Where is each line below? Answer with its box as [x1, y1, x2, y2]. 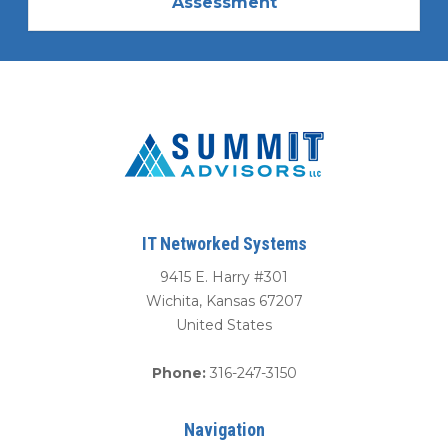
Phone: [151, 363, 210, 382]
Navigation [183, 418, 265, 440]
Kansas [205, 291, 255, 310]
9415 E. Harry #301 [160, 267, 288, 286]
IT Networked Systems [141, 232, 307, 254]
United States [176, 315, 272, 334]
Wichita [145, 291, 199, 310]
